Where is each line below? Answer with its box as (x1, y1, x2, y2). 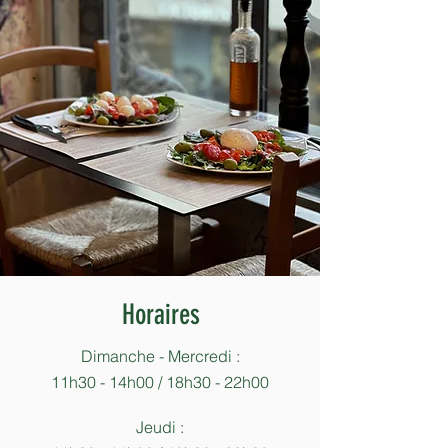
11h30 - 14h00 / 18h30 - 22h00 (51, 372, 269, 392)
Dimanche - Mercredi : (80, 346, 240, 366)
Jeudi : (136, 417, 184, 437)
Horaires (122, 298, 200, 331)
